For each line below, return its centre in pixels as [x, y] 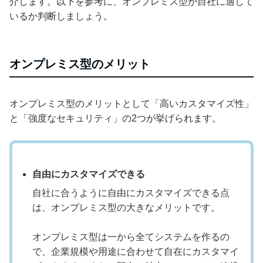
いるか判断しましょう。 [61, 16]
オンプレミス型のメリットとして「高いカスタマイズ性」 [131, 104]
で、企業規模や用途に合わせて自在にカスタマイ [136, 252]
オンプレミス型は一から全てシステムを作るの [131, 237]
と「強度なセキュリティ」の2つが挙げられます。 [115, 119]
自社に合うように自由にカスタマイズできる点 [131, 193]
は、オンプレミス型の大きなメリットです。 [126, 208]
